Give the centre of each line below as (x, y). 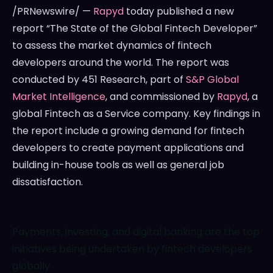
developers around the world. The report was (121, 63)
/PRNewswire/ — (53, 12)
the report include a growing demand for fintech (128, 131)
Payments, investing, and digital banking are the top (136, 232)
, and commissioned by (161, 97)
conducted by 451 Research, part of (99, 80)
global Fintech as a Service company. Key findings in (136, 114)
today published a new (179, 12)
